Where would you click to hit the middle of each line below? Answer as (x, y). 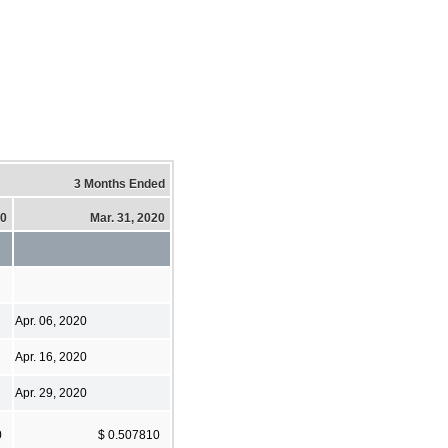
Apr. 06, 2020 (51, 320)
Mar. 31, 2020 (127, 217)
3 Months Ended (119, 183)
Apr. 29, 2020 (51, 392)
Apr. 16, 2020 (51, 356)
